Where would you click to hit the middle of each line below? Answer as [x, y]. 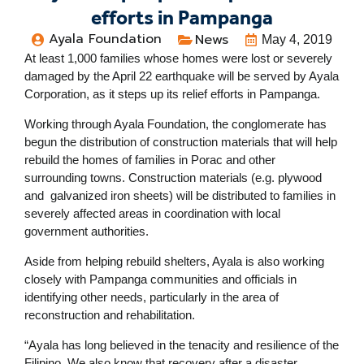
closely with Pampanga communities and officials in [160, 279]
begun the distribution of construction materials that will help [181, 141]
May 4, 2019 [297, 39]
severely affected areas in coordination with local [152, 213]
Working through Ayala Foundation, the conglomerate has [175, 123]
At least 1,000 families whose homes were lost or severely [178, 58]
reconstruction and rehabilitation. [110, 314]
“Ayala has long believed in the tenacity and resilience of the [182, 344]
